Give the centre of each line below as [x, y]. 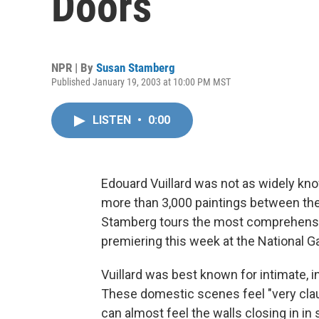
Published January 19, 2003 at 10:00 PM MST [141, 82]
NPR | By [74, 68]
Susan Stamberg [136, 68]
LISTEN [113, 120]
